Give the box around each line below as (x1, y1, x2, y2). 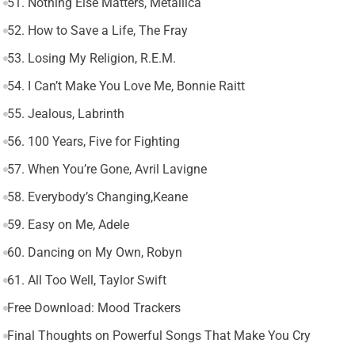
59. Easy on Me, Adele (6, 217, 129, 233)
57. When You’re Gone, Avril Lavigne (6, 162, 207, 177)
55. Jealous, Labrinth (6, 106, 124, 122)
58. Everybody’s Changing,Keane (6, 189, 188, 205)
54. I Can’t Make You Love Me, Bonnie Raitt (6, 78, 245, 94)
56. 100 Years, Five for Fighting (6, 134, 180, 150)
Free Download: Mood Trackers (6, 300, 181, 316)
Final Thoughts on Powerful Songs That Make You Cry (6, 328, 311, 344)
